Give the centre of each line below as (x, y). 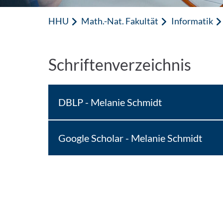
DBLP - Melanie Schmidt (110, 102)
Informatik (192, 21)
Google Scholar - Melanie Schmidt (130, 138)
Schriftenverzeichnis (120, 64)
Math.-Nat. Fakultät (120, 21)
